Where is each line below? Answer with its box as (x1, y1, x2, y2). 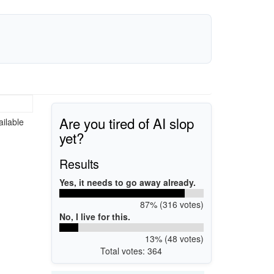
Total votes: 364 (100, 244, 163, 257)
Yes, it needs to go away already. (59, 176, 196, 188)
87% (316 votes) (139, 198, 204, 210)
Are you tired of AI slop (59, 113, 194, 133)
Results (59, 154, 99, 172)
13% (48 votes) (144, 232, 204, 245)
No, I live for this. (59, 210, 130, 223)
